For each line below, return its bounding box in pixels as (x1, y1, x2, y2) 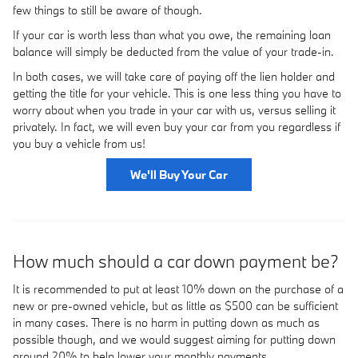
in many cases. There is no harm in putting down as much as (13, 314, 320, 330)
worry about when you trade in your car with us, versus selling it (13, 101, 336, 117)
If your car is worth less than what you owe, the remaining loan (13, 26, 331, 42)
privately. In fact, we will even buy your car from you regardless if (13, 118, 340, 134)
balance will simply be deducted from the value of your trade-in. (13, 43, 334, 59)
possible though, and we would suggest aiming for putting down (13, 331, 336, 347)
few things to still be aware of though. (13, 2, 202, 18)
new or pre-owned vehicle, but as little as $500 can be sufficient (13, 297, 338, 313)
